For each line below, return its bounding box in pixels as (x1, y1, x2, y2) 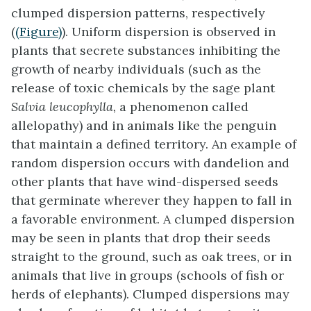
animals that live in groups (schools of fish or (11, 267, 284, 284)
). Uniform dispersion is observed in (62, 24, 276, 40)
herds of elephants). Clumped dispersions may (11, 286, 289, 303)
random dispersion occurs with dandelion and (11, 155, 289, 171)
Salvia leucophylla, (11, 99, 119, 115)
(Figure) (15, 24, 62, 40)
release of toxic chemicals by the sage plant (11, 80, 275, 96)
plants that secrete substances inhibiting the (11, 42, 280, 59)
